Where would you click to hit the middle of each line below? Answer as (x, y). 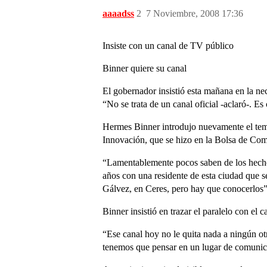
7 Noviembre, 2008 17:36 (195, 13)
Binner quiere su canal (145, 68)
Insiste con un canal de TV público (168, 46)
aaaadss (118, 13)
